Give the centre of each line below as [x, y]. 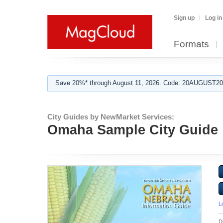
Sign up [184, 18]
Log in [214, 18]
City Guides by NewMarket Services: [111, 117]
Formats [191, 44]
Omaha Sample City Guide [133, 130]
